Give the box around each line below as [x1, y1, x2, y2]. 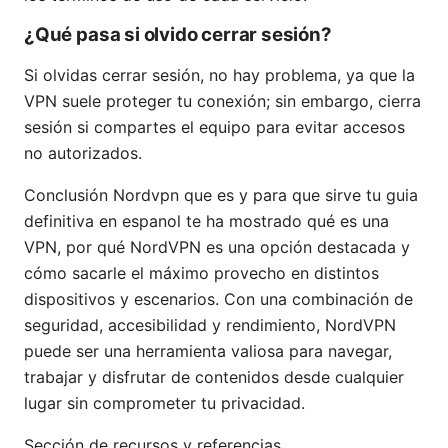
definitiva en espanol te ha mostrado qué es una [24, 211, 389, 232]
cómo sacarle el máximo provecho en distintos [24, 263, 379, 284]
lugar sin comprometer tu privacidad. [24, 393, 305, 414]
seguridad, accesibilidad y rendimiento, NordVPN [24, 315, 396, 336]
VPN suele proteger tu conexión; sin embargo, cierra [24, 91, 421, 112]
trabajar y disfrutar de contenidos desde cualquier [24, 367, 404, 388]
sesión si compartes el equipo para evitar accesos [24, 117, 405, 138]
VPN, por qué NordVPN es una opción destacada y [24, 237, 410, 258]
